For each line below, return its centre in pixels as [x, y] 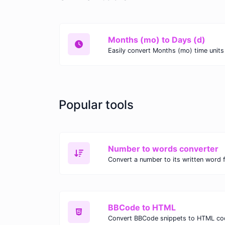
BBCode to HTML [142, 207]
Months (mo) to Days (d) [157, 39]
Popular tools [96, 104]
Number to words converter [163, 148]
